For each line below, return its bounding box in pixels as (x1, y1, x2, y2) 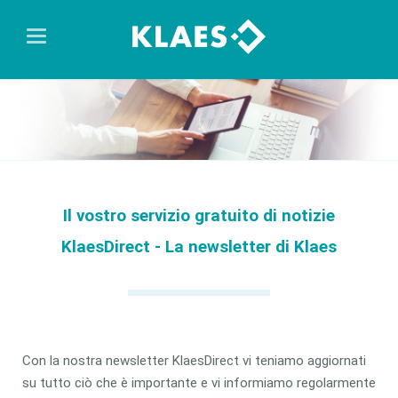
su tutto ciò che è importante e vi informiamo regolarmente (21, 374, 376, 391)
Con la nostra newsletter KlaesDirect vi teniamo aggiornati (21, 352, 366, 369)
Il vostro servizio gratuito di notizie (63, 206, 335, 227)
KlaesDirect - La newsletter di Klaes (61, 236, 337, 257)
